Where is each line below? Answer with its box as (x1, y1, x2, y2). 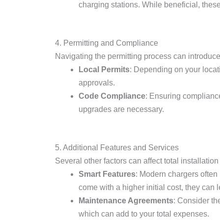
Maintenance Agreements (79, 196, 173, 205)
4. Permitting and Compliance (55, 39, 158, 47)
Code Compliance (79, 92, 145, 100)
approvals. (79, 79, 115, 87)
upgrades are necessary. (79, 105, 164, 113)
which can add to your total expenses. (79, 210, 209, 218)
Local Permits (79, 65, 130, 74)
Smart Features (79, 170, 136, 178)
